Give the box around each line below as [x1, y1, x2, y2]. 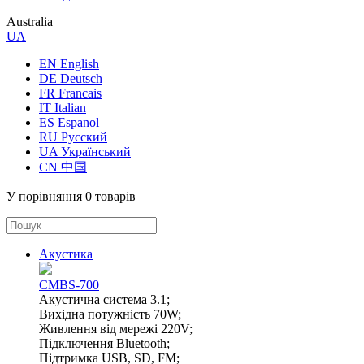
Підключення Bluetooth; [39, 336, 170, 351]
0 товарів [85, 189, 136, 204]
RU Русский [39, 130, 107, 145]
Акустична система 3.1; [39, 292, 170, 307]
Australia [6, 15, 53, 29]
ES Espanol [39, 115, 99, 130]
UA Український [39, 145, 131, 159]
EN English [39, 57, 99, 71]
